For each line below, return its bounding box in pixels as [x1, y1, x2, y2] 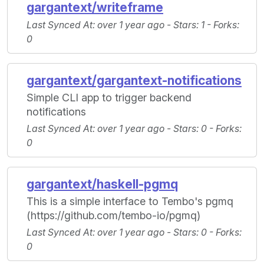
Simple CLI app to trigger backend [27, 91, 192, 104]
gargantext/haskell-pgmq [27, 177, 178, 192]
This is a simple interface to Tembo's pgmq [27, 195, 233, 208]
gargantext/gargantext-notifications [27, 73, 242, 88]
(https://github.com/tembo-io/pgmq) [27, 209, 200, 222]
